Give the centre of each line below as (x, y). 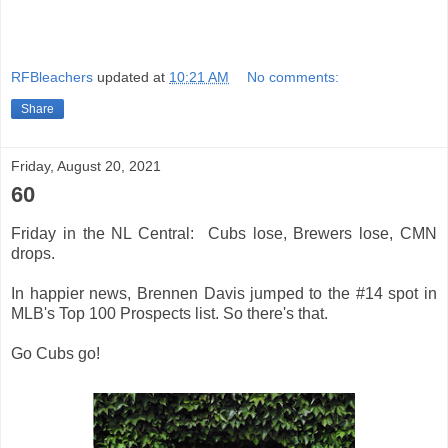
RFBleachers (52, 77)
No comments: (293, 77)
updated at (133, 77)
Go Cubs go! (55, 354)
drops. (33, 254)
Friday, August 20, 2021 (86, 166)
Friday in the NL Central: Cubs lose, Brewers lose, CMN (224, 234)
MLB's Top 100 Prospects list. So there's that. (169, 314)
